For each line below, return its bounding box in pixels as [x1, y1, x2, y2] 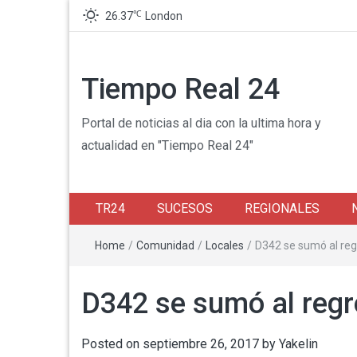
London [145, 10, 182, 22]
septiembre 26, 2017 [143, 336, 259, 351]
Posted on [81, 336, 143, 351]
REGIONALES [245, 201, 320, 216]
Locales [206, 239, 244, 252]
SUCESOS [157, 201, 213, 216]
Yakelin [279, 336, 318, 351]
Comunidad [136, 239, 194, 252]
